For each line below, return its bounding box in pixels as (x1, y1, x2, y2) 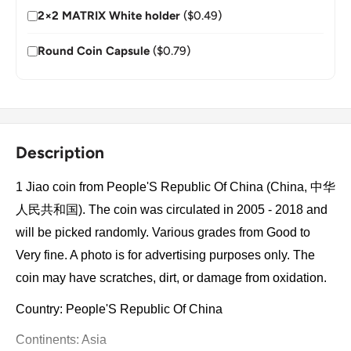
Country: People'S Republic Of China (16, 302, 223, 316)
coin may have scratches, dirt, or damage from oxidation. (16, 271, 330, 285)
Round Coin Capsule (38, 44, 150, 58)
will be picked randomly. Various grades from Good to (16, 226, 310, 240)
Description (16, 143, 104, 162)
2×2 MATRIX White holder (38, 9, 180, 23)
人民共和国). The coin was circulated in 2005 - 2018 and (16, 203, 327, 217)
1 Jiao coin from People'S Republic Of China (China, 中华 (16, 180, 335, 194)
